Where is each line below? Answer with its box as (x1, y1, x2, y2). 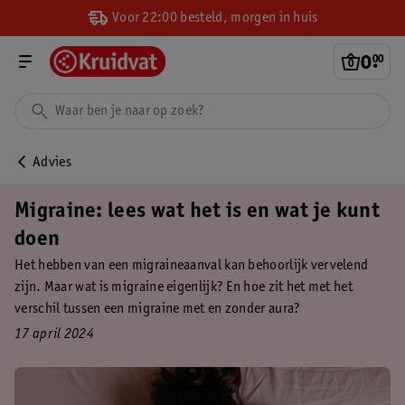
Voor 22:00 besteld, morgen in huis (108, 10, 318, 25)
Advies (33, 155, 71, 170)
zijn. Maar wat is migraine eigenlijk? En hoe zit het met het (14, 280, 353, 295)
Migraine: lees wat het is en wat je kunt (14, 202, 380, 223)
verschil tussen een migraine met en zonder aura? (14, 302, 301, 316)
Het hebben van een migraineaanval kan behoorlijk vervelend (14, 259, 369, 273)
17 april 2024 (14, 327, 94, 342)
